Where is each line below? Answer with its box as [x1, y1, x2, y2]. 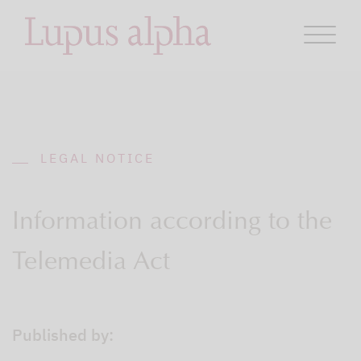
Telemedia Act [12, 251, 170, 276]
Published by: [12, 324, 114, 346]
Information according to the [12, 210, 332, 236]
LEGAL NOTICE [39, 150, 155, 166]
